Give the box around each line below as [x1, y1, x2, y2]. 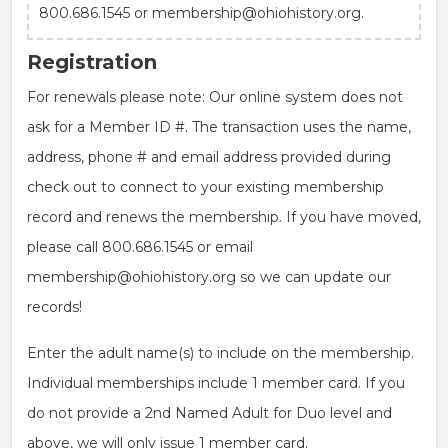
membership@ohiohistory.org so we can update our [27, 268, 391, 286]
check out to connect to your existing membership [27, 178, 384, 196]
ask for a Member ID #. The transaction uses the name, [27, 118, 411, 136]
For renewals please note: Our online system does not [27, 88, 403, 106]
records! [27, 298, 82, 316]
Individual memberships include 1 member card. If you [27, 374, 405, 392]
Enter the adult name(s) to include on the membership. [27, 344, 414, 362]
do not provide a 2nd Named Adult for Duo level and [27, 404, 392, 422]
